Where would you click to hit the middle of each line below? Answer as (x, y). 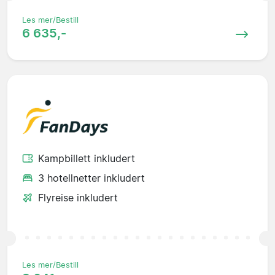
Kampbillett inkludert (87, 158)
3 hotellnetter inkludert (91, 178)
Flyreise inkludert (78, 197)
